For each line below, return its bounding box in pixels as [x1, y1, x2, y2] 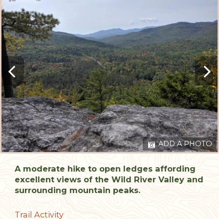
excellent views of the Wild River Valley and [15, 174, 203, 184]
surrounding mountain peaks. [15, 185, 140, 195]
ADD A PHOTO [156, 139, 212, 148]
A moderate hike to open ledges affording [15, 163, 196, 174]
